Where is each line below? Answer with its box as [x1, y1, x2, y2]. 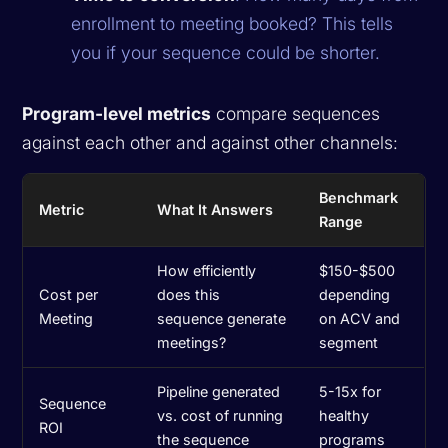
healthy [319, 406, 370, 424]
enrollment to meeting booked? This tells [71, 12, 394, 34]
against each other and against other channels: [22, 131, 399, 153]
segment [319, 333, 379, 351]
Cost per [39, 285, 99, 303]
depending [319, 285, 391, 303]
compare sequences [211, 102, 381, 124]
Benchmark [319, 188, 399, 206]
